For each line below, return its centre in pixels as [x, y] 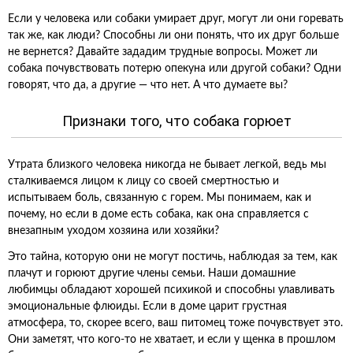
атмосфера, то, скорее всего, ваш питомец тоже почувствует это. [175, 323]
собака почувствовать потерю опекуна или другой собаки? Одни [175, 69]
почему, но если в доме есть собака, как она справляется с [158, 214]
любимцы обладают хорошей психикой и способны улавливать [171, 290]
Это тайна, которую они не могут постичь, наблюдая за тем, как [173, 257]
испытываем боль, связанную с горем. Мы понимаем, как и [160, 198]
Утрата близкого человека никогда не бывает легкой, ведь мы [167, 165]
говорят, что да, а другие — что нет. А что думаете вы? [148, 85]
